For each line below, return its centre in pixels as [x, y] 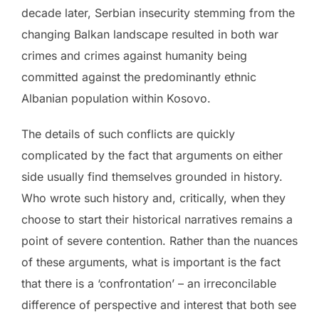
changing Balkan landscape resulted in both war [150, 35]
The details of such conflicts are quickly [128, 134]
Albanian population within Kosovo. [118, 99]
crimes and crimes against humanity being [134, 56]
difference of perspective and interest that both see [159, 305]
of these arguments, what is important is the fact [151, 262]
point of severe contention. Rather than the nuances [159, 241]
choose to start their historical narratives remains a [157, 220]
